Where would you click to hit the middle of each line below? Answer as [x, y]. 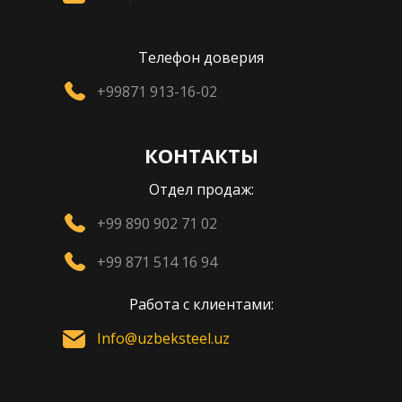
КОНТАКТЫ [201, 156]
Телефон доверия [201, 58]
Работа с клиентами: [201, 305]
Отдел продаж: [201, 190]
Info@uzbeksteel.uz [164, 339]
